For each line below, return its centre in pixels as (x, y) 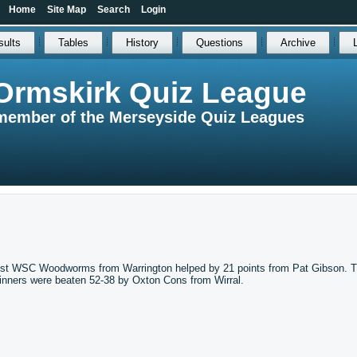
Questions (219, 43)
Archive (298, 43)
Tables (73, 43)
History (142, 43)
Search (114, 10)
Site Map (67, 10)
